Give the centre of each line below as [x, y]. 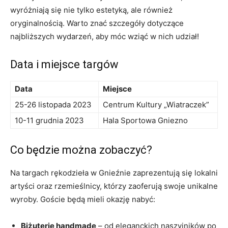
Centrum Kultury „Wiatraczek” [156, 104]
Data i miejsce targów [64, 64]
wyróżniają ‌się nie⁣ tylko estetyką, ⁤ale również [91, 10]
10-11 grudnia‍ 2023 [49, 120]
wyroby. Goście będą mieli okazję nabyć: [83, 199]
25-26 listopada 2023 [53, 104]
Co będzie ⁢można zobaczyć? [81, 150]
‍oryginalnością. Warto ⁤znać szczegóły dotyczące [97, 23]
